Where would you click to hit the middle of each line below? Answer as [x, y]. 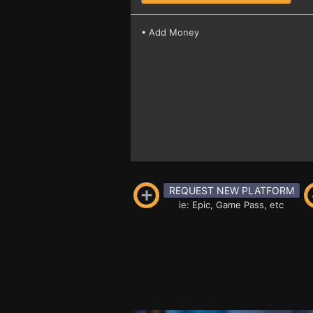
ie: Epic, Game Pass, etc [231, 205]
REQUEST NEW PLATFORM [231, 190]
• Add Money [170, 32]
